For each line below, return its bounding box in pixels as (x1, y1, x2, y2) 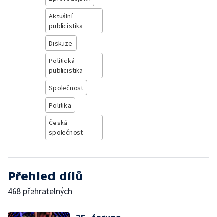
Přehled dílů (8, 170, 83, 183)
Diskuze (49, 39, 73, 47)
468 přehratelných (8, 186, 72, 197)
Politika (49, 101, 71, 109)
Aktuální (49, 12, 73, 20)
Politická (49, 56, 75, 65)
